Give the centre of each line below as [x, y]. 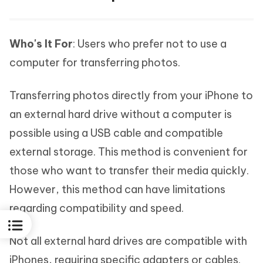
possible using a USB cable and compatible [116, 133]
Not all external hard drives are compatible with [128, 241]
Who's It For [41, 43]
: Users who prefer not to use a [150, 43]
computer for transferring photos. [95, 62]
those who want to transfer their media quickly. [129, 170]
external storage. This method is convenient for [129, 151]
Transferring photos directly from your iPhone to [131, 95]
